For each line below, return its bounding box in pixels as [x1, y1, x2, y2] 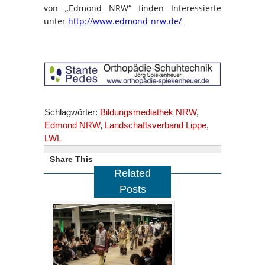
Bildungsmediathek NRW [100, 107, 196, 118]
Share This [50, 154, 93, 164]
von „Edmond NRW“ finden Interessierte [44, 2, 221, 14]
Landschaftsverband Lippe [105, 120, 206, 131]
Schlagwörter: [44, 107, 100, 118]
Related [114, 167, 151, 180]
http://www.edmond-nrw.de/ [68, 15, 182, 27]
